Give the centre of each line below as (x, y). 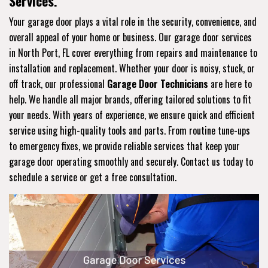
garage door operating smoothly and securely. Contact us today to (131, 161)
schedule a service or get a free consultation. (93, 177)
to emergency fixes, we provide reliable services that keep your (124, 146)
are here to (230, 83)
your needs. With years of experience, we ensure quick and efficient (132, 115)
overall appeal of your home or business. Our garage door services (130, 37)
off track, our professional (58, 83)
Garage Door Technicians (158, 83)
